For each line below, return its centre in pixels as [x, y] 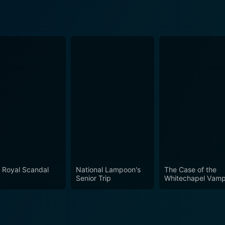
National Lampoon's [108, 170]
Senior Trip [93, 178]
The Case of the [191, 170]
